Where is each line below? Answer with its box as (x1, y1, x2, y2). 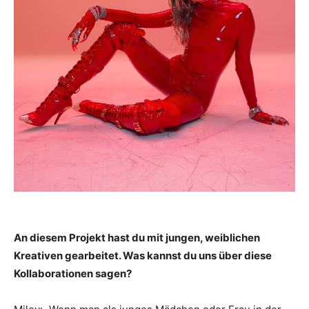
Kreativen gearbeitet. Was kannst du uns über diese (14, 249, 272, 263)
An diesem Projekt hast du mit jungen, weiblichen (14, 231, 260, 245)
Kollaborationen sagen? (14, 267, 132, 281)
